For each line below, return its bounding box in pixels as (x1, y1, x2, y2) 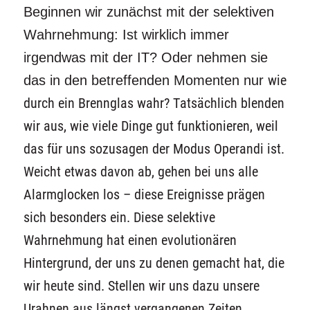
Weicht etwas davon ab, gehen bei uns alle (23, 163, 258, 180)
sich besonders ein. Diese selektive (23, 209, 215, 226)
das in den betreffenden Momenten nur (23, 72, 268, 88)
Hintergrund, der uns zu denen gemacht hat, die (23, 255, 284, 271)
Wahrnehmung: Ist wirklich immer (23, 26, 229, 42)
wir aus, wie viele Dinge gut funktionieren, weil (23, 118, 278, 134)
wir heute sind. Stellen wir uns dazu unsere (23, 277, 259, 294)
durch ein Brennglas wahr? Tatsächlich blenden (23, 95, 284, 111)
